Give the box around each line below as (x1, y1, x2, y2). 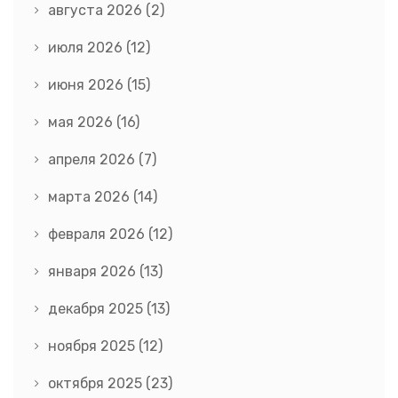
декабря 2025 (48, 300, 147, 318)
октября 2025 (48, 375, 146, 393)
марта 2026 (48, 188, 133, 206)
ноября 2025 (48, 338, 139, 355)
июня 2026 (48, 76, 127, 94)
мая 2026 (48, 114, 116, 131)
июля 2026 (48, 39, 126, 57)
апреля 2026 (48, 151, 139, 169)
